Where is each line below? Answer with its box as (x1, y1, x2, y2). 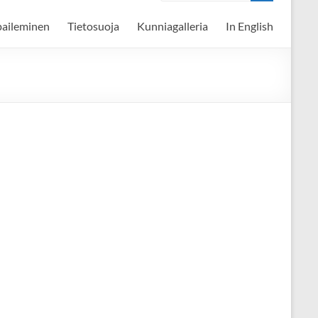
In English (226, 19, 273, 33)
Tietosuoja (67, 19, 119, 33)
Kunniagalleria (137, 19, 208, 33)
